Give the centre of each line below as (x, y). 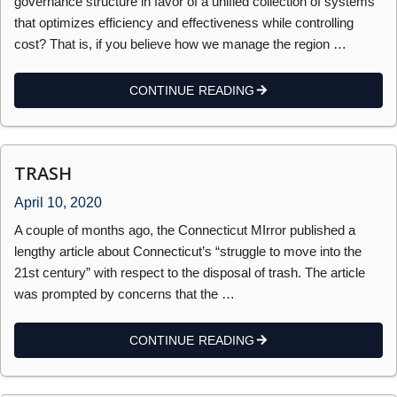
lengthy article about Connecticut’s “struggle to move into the (188, 251)
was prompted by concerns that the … (125, 293)
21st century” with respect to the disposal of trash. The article (190, 272)
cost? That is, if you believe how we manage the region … (180, 43)
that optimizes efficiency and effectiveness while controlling (184, 22)
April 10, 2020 (58, 202)
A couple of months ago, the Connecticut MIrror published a (185, 230)
